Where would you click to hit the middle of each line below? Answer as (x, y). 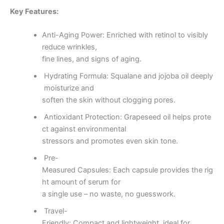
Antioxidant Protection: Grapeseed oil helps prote (126, 117)
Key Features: (34, 12)
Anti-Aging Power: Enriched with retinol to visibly (125, 35)
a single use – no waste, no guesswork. (108, 194)
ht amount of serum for (81, 182)
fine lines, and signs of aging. (91, 59)
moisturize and (68, 88)
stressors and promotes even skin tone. (110, 141)
